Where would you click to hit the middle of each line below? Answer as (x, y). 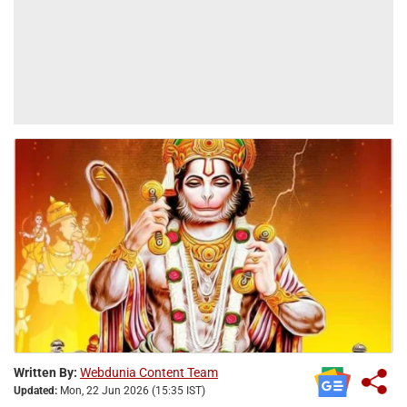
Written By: (45, 372)
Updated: (35, 390)
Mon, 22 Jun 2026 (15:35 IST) (131, 390)
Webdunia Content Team (149, 372)
